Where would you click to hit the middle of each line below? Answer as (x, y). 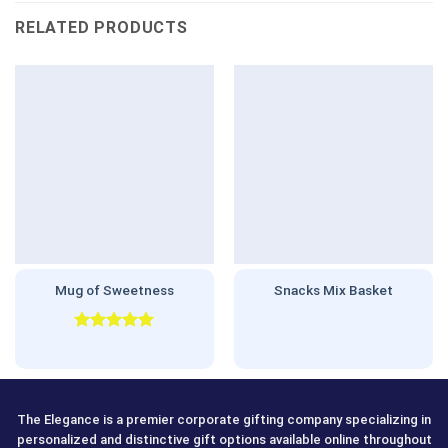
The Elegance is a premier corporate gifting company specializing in (224, 419)
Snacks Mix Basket (333, 289)
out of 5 (103, 359)
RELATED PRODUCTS (101, 27)
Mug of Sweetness (114, 289)
